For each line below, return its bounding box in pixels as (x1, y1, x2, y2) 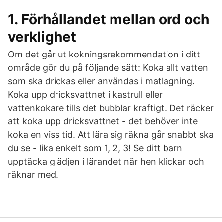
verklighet (8, 28, 76, 45)
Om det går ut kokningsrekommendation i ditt (8, 49, 200, 59)
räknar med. (8, 169, 58, 180)
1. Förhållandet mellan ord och (8, 11, 209, 28)
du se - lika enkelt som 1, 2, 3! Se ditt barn (8, 143, 182, 153)
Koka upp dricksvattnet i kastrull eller (8, 89, 163, 100)
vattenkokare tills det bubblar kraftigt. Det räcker (8, 103, 214, 113)
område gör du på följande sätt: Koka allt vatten (8, 62, 208, 73)
